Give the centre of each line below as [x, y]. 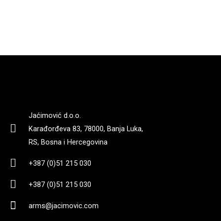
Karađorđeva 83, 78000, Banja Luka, [86, 129]
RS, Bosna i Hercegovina [68, 142]
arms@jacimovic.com [63, 205]
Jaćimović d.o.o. [55, 115]
